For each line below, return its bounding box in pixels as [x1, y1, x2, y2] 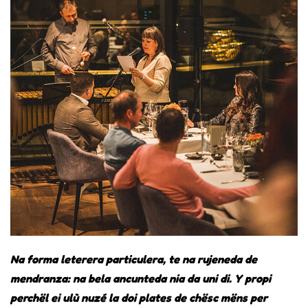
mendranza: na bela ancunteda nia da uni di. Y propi [10, 271, 271, 285]
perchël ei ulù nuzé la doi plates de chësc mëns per [10, 290, 267, 305]
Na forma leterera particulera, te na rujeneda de [10, 252, 257, 266]
